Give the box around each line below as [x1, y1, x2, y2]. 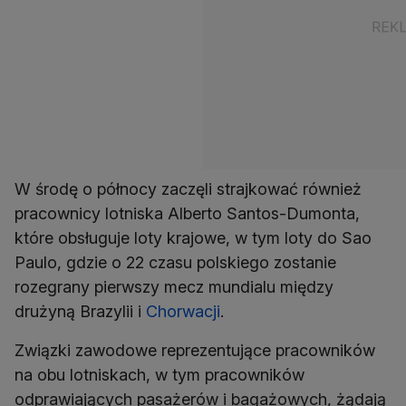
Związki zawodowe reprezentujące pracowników [14, 341, 375, 361]
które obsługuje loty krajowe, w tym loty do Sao [14, 228, 372, 248]
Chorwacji [146, 302, 220, 322]
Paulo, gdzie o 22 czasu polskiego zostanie [14, 253, 336, 273]
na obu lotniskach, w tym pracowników [14, 365, 304, 385]
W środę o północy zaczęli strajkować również [14, 179, 362, 199]
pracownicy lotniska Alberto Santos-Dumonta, [14, 204, 360, 224]
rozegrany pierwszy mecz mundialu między [14, 277, 333, 297]
